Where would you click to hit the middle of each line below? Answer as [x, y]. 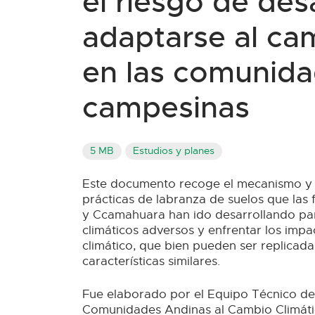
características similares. [151, 261]
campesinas [166, 108]
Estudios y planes [173, 151]
